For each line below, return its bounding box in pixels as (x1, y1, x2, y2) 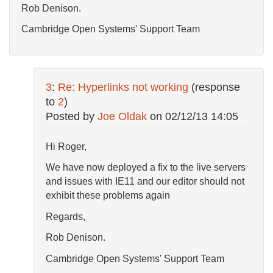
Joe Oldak (97, 110, 147, 122)
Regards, (46, 211, 85, 222)
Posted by (46, 110, 97, 122)
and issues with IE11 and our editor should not (46, 176, 244, 187)
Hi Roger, (46, 141, 87, 152)
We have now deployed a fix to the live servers (46, 162, 246, 173)
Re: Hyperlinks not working (58, 80, 188, 93)
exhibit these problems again (46, 190, 170, 201)
